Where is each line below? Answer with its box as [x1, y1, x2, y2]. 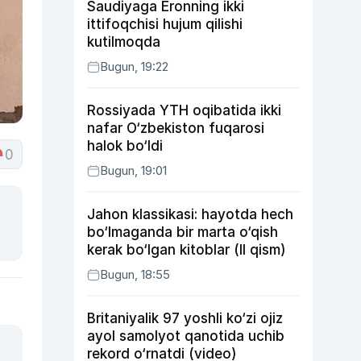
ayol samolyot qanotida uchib [87, 328, 284, 344]
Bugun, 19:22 [100, 59, 168, 74]
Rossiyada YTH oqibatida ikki [87, 102, 281, 118]
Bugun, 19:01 [100, 163, 167, 178]
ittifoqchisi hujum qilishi [87, 16, 243, 32]
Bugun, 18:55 [100, 267, 170, 282]
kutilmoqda [87, 34, 160, 50]
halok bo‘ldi [87, 138, 163, 154]
